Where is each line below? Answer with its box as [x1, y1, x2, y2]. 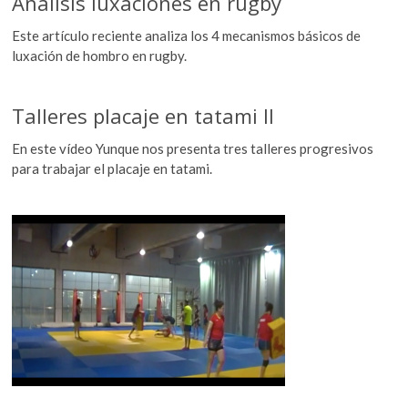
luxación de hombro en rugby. [12, 46, 188, 64]
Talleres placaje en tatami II [12, 101, 275, 129]
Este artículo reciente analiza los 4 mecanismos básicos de [12, 26, 362, 44]
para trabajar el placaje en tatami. [12, 159, 213, 177]
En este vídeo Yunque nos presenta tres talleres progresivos [12, 139, 374, 157]
